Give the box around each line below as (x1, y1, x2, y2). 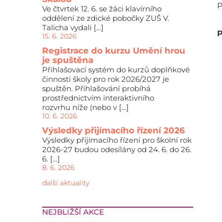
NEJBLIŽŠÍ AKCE (42, 207, 104, 217)
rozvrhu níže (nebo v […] (42, 103, 129, 112)
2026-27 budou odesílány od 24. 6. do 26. (42, 145, 191, 154)
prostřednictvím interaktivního (42, 93, 154, 103)
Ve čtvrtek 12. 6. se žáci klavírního (42, 4, 162, 13)
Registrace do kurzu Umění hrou (42, 46, 185, 55)
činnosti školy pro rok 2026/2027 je (42, 74, 169, 84)
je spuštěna (42, 55, 93, 65)
